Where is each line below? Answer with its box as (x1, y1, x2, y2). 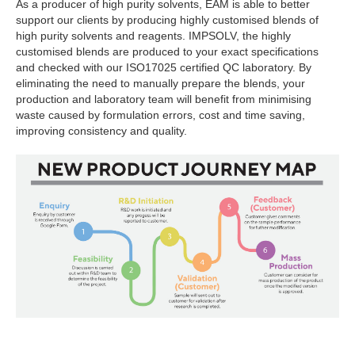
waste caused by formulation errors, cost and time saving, (16, 108, 305, 121)
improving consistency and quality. (16, 124, 187, 137)
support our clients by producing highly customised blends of (16, 13, 319, 26)
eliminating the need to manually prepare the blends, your (16, 76, 305, 90)
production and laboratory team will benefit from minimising (16, 92, 311, 105)
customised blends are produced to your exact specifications (16, 44, 319, 58)
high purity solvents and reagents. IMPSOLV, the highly (16, 29, 291, 42)
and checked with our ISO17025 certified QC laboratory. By (16, 60, 311, 74)
